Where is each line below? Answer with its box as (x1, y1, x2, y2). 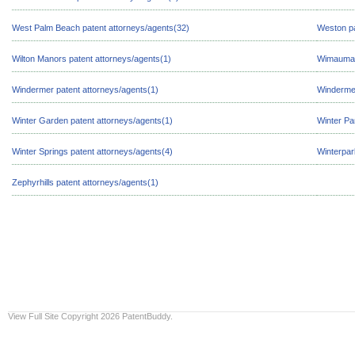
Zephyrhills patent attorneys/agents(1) (12, 177, 158, 187)
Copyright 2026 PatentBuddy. (61, 311, 173, 321)
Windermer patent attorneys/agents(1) (12, 85, 158, 94)
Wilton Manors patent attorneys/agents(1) (12, 54, 171, 63)
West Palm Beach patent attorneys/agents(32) (12, 23, 189, 32)
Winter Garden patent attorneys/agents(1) (12, 116, 173, 125)
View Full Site (8, 311, 59, 321)
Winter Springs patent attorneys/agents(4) (12, 147, 173, 156)
